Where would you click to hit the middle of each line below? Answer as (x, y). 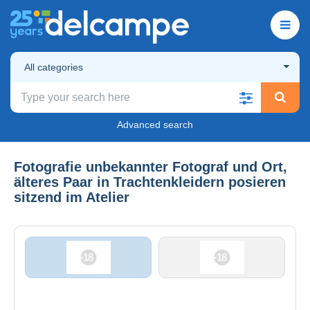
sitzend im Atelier (72, 197)
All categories (54, 67)
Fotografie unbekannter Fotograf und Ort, (151, 166)
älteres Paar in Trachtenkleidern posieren (150, 182)
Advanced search (155, 124)
